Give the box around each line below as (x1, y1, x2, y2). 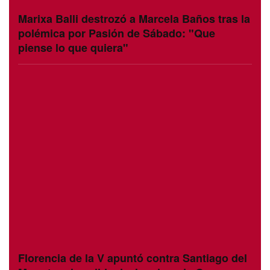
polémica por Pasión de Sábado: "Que (18, 25, 215, 41)
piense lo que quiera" (18, 39, 128, 55)
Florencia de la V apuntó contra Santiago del (18, 250, 247, 266)
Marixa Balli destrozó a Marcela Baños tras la (18, 10, 250, 27)
